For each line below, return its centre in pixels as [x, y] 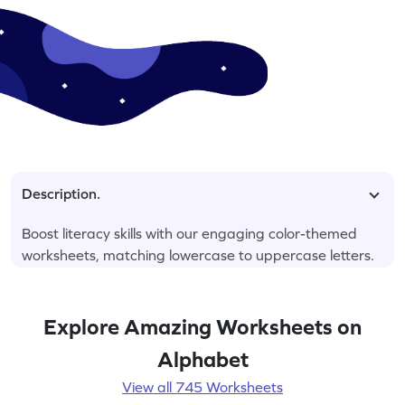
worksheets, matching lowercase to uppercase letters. [198, 254]
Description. [61, 193]
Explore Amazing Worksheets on [202, 326]
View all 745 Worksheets [202, 386]
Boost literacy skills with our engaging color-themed [189, 233]
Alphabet [202, 359]
